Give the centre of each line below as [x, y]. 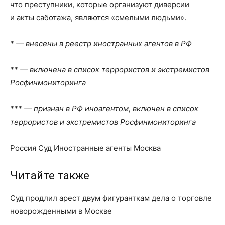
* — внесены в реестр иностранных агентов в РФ [101, 43]
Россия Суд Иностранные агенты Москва [85, 148]
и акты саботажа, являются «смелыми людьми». [98, 17]
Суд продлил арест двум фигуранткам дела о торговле [111, 198]
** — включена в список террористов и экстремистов [110, 70]
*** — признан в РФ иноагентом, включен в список [104, 109]
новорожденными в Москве [61, 211]
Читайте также [50, 176]
